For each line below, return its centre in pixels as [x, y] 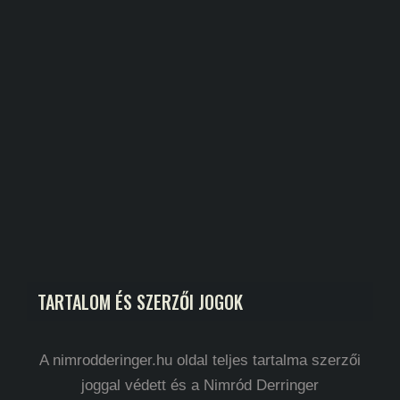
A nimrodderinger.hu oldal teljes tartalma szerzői [200, 360]
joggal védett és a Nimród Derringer [200, 385]
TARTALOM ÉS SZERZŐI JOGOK [140, 301]
